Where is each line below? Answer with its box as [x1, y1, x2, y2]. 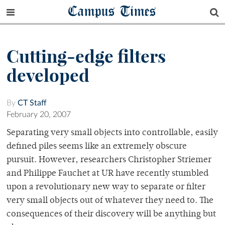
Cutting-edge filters [7, 45, 166, 68]
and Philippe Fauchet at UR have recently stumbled [7, 169, 208, 179]
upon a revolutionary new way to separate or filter [7, 183, 205, 192]
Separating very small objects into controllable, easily [7, 129, 218, 138]
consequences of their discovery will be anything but [7, 210, 216, 219]
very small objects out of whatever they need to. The [7, 196, 213, 206]
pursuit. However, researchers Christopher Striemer [7, 156, 211, 165]
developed [7, 64, 89, 87]
